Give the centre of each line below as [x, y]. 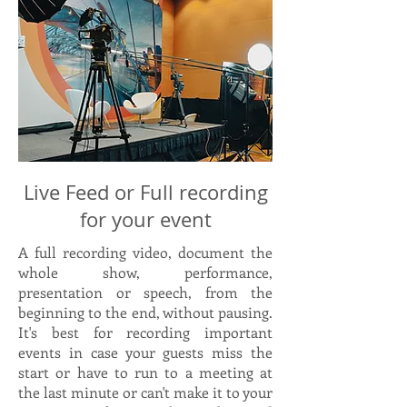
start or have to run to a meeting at [145, 372]
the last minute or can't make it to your [145, 392]
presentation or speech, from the [145, 292]
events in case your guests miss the [145, 352]
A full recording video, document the [145, 252]
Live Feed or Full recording [145, 192]
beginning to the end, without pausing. [145, 312]
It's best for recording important [145, 332]
